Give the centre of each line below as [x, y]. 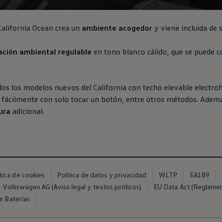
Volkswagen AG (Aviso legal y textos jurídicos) [72, 187]
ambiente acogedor [117, 28]
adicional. [27, 111]
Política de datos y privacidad [102, 175]
